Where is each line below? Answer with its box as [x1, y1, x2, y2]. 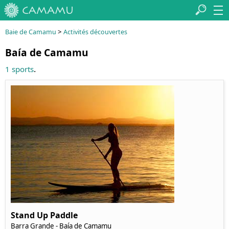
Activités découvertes [63, 28, 127, 36]
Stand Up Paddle [11, 210, 78, 221]
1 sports [5, 64, 34, 74]
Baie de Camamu [5, 28, 56, 36]
